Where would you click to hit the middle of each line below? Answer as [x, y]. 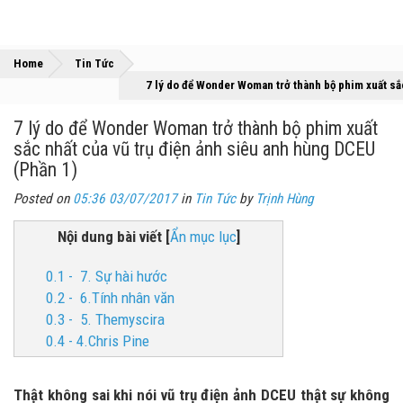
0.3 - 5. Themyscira [105, 319]
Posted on [43, 199]
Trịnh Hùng [285, 199]
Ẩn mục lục [203, 237]
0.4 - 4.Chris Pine [98, 341]
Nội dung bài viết [109, 237]
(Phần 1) [45, 170]
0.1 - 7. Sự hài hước [107, 276]
